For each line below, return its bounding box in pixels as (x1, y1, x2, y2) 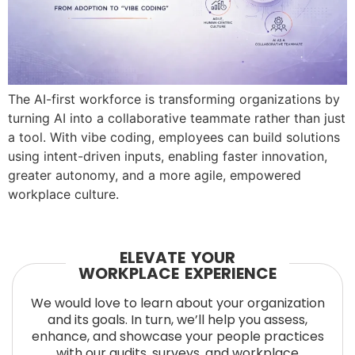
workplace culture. (8, 186, 119, 203)
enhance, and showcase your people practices (31, 326, 324, 345)
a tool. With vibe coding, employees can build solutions (8, 129, 340, 146)
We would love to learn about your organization (30, 293, 325, 312)
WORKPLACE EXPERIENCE (78, 261, 277, 284)
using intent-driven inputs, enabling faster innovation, (8, 148, 327, 165)
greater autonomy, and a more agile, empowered (8, 167, 301, 184)
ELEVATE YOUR (120, 246, 235, 269)
